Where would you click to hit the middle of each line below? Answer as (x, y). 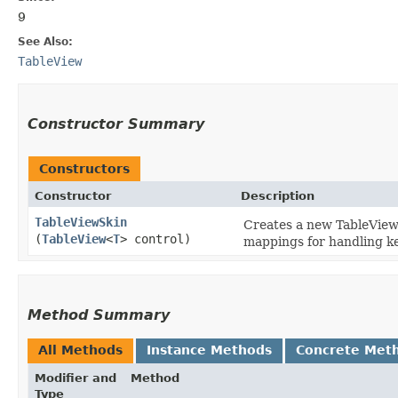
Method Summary (99, 315)
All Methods (80, 350)
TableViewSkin (81, 223)
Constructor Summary (116, 124)
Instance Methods (209, 350)
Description (278, 196)
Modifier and (76, 378)
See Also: (45, 42)
